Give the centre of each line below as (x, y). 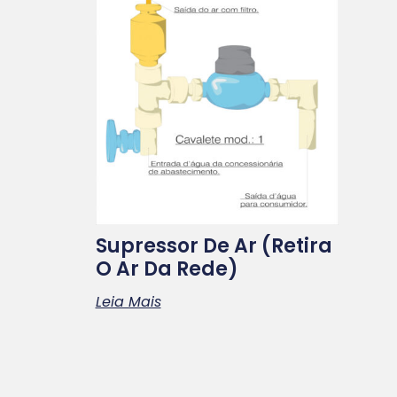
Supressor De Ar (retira (214, 245)
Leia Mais (128, 301)
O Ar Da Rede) (167, 269)
